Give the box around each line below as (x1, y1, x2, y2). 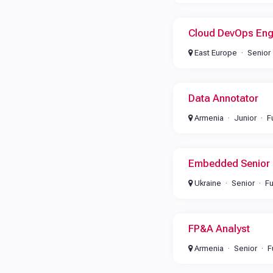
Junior (233, 113, 257, 122)
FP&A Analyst (188, 222, 250, 235)
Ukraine (192, 179, 221, 188)
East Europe (192, 48, 237, 57)
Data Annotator (188, 92, 258, 104)
